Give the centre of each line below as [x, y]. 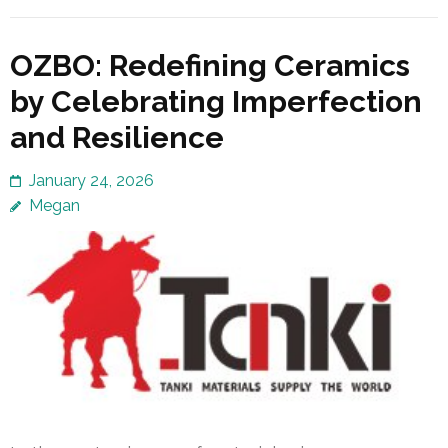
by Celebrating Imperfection [216, 102]
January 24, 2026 [91, 181]
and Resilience [117, 138]
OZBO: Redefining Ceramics [210, 66]
